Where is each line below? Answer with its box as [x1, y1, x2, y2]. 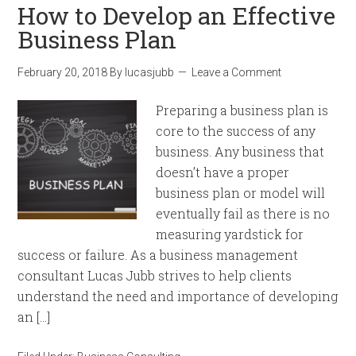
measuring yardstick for [156, 226, 304, 242]
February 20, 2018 [17, 66, 108, 79]
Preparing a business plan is [156, 102, 329, 118]
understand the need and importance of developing [17, 288, 339, 304]
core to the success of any [156, 122, 316, 139]
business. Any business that [156, 143, 325, 160]
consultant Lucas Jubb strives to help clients [17, 267, 292, 284]
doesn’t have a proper [156, 164, 290, 180]
